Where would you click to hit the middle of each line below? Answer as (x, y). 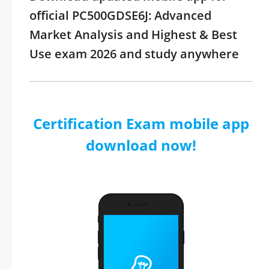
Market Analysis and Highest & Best (133, 35)
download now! (141, 145)
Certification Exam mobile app (141, 123)
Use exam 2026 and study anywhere (134, 54)
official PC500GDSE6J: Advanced (120, 15)
